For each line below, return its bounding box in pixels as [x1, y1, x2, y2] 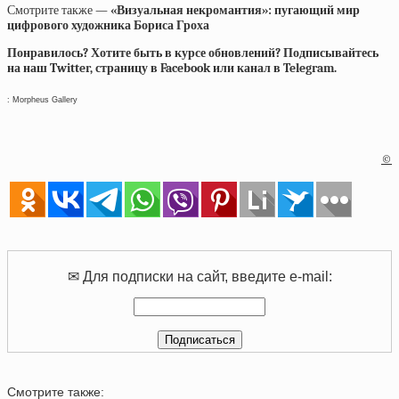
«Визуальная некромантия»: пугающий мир [110, 3, 360, 18]
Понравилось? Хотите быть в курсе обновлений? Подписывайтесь [7, 45, 379, 61]
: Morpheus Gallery [7, 94, 77, 104]
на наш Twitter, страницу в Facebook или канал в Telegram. [7, 61, 337, 76]
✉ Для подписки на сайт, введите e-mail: [67, 268, 332, 285]
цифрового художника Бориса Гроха [7, 18, 209, 33]
